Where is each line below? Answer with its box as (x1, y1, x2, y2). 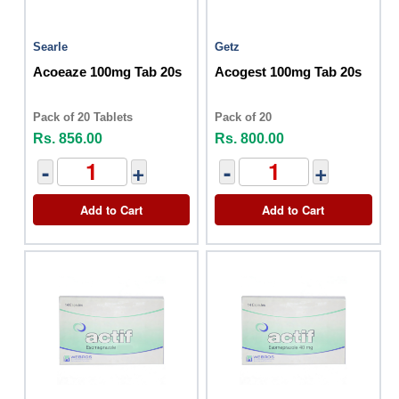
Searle (33, 39, 68, 53)
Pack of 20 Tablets (33, 110, 133, 124)
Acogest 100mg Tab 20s (215, 63, 362, 79)
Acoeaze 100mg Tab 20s (33, 63, 182, 79)
